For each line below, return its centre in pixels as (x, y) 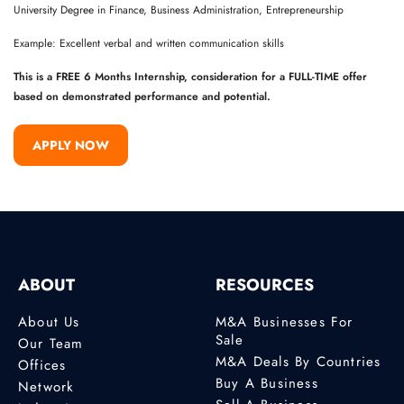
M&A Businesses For (285, 321)
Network (46, 386)
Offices (42, 365)
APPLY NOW (71, 145)
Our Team (51, 343)
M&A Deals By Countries (298, 361)
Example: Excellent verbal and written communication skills (149, 43)
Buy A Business (267, 383)
